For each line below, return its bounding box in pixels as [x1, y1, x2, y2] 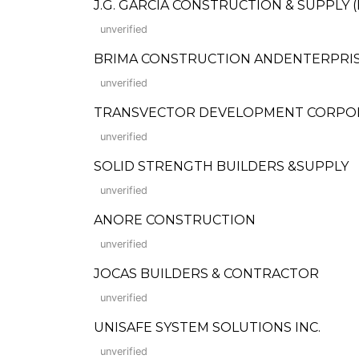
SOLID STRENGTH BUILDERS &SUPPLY [94, 159, 349, 174]
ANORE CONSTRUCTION [94, 212, 256, 228]
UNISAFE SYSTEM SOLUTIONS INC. [94, 320, 321, 335]
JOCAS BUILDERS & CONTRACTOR [94, 266, 319, 281]
